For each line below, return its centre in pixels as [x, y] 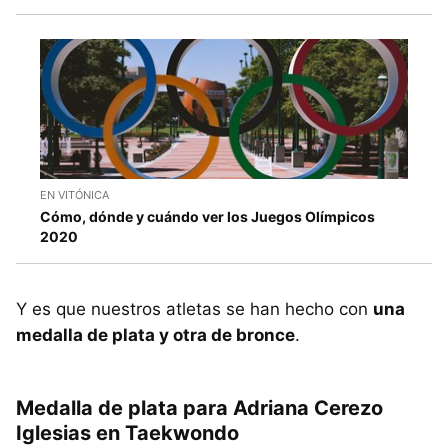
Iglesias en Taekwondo [127, 433]
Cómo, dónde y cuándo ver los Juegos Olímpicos [207, 217]
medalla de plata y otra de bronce [155, 335]
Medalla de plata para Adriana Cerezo [199, 408]
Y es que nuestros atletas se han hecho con [194, 309]
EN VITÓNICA [74, 195]
